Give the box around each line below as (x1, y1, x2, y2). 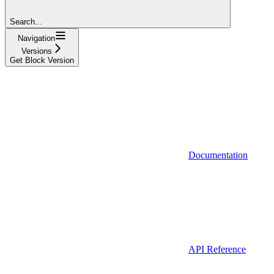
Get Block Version (10, 55, 74, 65)
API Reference (188, 243, 246, 254)
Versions (21, 46, 52, 56)
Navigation (18, 33, 55, 43)
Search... (10, 17, 42, 26)
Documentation (188, 149, 248, 160)
